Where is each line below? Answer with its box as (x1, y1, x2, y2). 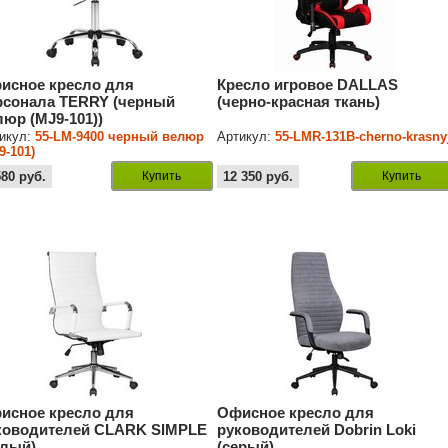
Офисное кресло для (217, 404, 375, 422)
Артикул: (217, 129, 276, 145)
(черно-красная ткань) (217, 93, 381, 111)
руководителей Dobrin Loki (217, 421, 417, 439)
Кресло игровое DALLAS (217, 76, 399, 94)
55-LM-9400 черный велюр (35, 129, 205, 145)
